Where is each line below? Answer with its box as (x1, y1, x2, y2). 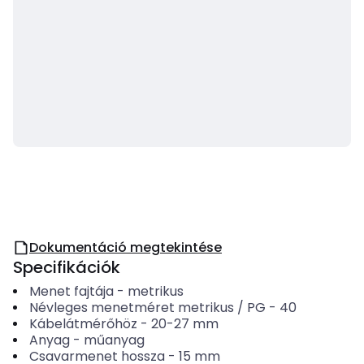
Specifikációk (13, 256, 120, 279)
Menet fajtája (28, 282, 114, 301)
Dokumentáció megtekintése (29, 238, 222, 257)
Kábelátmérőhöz (28, 314, 137, 333)
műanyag (83, 331, 145, 349)
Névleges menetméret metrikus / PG (28, 298, 266, 317)
